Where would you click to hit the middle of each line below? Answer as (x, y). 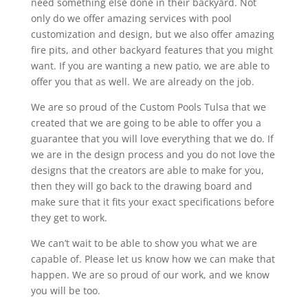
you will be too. (65, 290)
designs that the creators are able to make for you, (147, 170)
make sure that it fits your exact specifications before (152, 201)
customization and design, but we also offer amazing (152, 34)
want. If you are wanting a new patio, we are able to (150, 65)
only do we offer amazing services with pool (131, 18)
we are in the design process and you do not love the (153, 154)
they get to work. (69, 217)
